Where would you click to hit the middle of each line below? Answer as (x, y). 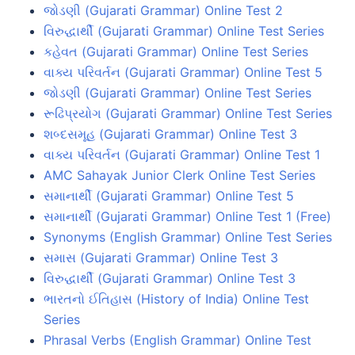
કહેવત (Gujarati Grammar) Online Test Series (176, 51)
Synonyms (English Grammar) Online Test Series (188, 237)
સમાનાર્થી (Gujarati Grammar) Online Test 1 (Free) (187, 216)
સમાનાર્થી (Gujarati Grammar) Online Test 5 (169, 195)
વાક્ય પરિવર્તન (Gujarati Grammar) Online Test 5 (183, 72)
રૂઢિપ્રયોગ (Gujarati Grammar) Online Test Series (188, 113)
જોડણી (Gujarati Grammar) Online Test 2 (163, 10)
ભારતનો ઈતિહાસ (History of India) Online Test (176, 298)
